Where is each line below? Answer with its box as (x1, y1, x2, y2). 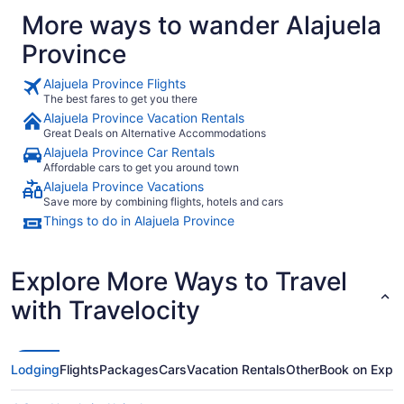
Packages (99, 361, 159, 377)
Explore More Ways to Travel (11, 265, 347, 297)
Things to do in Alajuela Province (43, 212, 234, 228)
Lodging (11, 361, 60, 377)
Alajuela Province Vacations (43, 178, 204, 194)
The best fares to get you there (43, 91, 197, 106)
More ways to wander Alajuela (22, 9, 381, 41)
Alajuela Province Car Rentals (43, 143, 215, 160)
